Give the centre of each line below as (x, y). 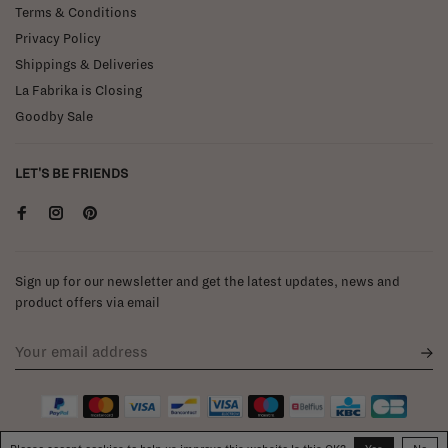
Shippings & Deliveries (84, 64)
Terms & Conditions (76, 12)
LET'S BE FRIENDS (71, 173)
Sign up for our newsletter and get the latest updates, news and (207, 281)
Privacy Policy (58, 38)
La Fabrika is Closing (78, 90)
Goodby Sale (54, 116)
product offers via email (87, 302)
